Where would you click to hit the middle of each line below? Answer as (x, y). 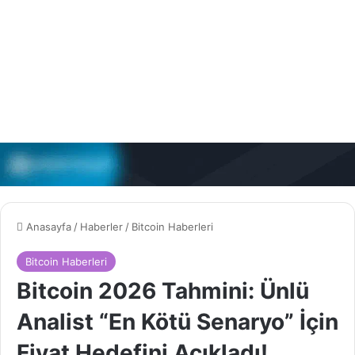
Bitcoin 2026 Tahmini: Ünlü (163, 290)
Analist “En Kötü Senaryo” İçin (177, 321)
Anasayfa (47, 226)
